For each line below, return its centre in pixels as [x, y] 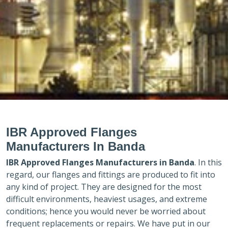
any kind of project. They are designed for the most [104, 187]
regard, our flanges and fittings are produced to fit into [111, 174]
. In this [208, 162]
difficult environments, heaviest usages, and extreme [107, 199]
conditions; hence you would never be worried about [106, 211]
